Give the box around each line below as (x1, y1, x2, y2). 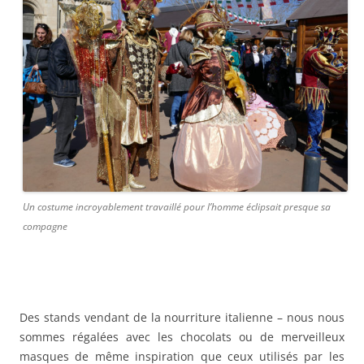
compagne (23, 219, 67, 234)
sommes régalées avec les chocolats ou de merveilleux (19, 329, 344, 345)
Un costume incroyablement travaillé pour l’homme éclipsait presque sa (23, 200, 331, 214)
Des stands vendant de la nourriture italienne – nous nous (19, 310, 344, 326)
